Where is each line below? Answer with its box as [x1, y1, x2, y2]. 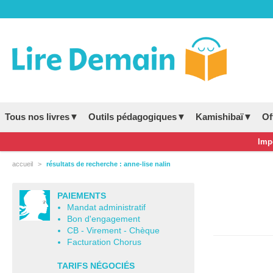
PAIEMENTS [57, 191, 106, 201]
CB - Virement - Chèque [67, 226, 160, 236]
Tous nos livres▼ [5, 112, 79, 122]
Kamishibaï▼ [196, 112, 252, 122]
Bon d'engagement [67, 214, 140, 224]
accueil [12, 160, 33, 168]
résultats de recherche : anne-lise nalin [46, 160, 171, 168]
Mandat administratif [67, 203, 146, 213]
